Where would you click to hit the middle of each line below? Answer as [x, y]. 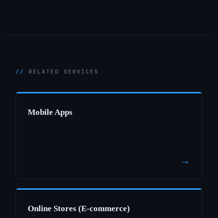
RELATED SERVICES [64, 72]
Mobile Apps [50, 112]
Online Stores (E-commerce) [79, 209]
